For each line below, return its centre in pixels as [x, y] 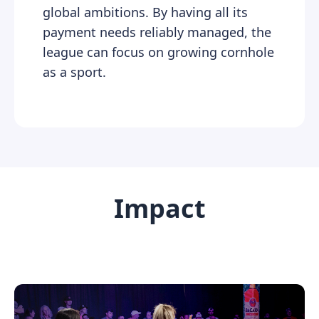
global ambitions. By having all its [145, 12]
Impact [159, 208]
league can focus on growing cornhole [158, 52]
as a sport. [74, 72]
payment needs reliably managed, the [157, 32]
